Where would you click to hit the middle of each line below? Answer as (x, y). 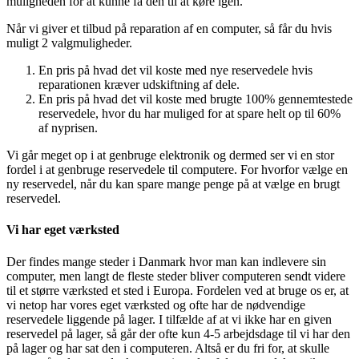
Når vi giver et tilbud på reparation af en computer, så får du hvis (169, 29)
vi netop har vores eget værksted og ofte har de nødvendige (156, 305)
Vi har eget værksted (63, 230)
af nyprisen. (68, 128)
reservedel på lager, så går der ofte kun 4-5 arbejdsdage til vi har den (178, 333)
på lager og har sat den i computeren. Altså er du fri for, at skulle (168, 348)
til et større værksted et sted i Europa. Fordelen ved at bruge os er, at (177, 290)
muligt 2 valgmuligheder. (69, 43)
